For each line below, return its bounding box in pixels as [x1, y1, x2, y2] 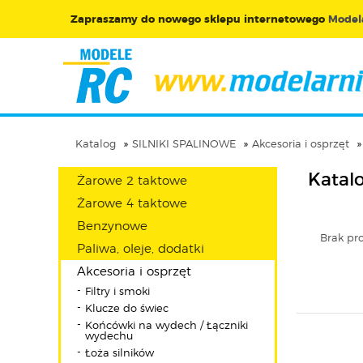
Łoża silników [85, 348, 154, 359]
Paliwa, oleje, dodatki [77, 243, 204, 255]
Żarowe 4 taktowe [77, 198, 187, 210]
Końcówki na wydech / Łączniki [85, 321, 248, 331]
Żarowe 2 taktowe [77, 175, 187, 187]
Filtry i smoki [85, 287, 150, 297]
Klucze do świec [85, 304, 169, 314]
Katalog [75, 139, 116, 150]
